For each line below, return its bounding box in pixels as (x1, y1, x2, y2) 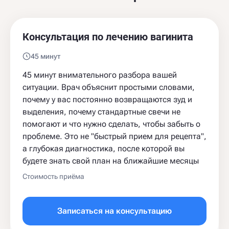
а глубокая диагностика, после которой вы (22, 143, 185, 153)
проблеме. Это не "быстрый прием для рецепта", (22, 131, 207, 141)
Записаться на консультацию (57, 205, 172, 216)
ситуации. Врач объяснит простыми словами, (22, 82, 195, 92)
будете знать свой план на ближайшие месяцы (22, 155, 199, 166)
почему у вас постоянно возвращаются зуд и (22, 94, 192, 104)
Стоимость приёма (22, 172, 84, 180)
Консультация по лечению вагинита (22, 30, 193, 43)
